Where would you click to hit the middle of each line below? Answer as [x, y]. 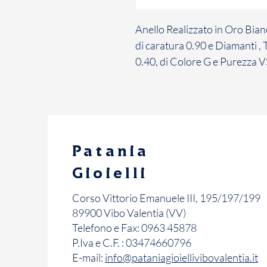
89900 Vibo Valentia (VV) [129, 212]
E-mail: [89, 257]
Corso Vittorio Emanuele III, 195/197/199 [166, 198]
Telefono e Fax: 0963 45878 [134, 227]
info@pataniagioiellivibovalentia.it [181, 257]
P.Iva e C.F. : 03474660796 [132, 242]
